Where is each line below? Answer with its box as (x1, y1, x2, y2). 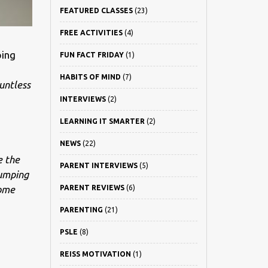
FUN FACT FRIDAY (59, 51, 124, 59)
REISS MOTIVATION (59, 250, 131, 258)
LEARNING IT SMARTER (59, 117, 145, 125)
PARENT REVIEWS (59, 184, 124, 191)
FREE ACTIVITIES (59, 29, 123, 36)
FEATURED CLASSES (59, 7, 133, 14)
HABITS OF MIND (59, 73, 121, 81)
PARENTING (59, 206, 103, 214)
